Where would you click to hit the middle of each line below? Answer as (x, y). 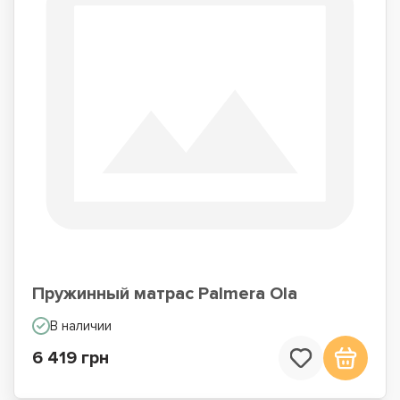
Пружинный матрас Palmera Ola (165, 294)
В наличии (81, 326)
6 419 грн (71, 358)
